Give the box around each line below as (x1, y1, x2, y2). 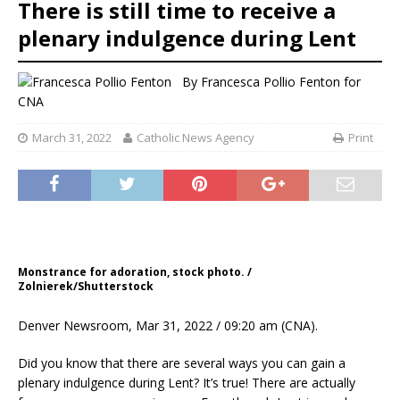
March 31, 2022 (32, 129, 112, 146)
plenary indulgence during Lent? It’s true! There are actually (18, 374, 355, 392)
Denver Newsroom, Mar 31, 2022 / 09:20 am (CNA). (18, 317, 318, 335)
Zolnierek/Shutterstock (18, 279, 154, 295)
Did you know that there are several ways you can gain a (18, 354, 346, 372)
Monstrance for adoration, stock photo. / (18, 264, 252, 280)
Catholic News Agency (137, 129, 254, 146)
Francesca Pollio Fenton (201, 72, 340, 90)
